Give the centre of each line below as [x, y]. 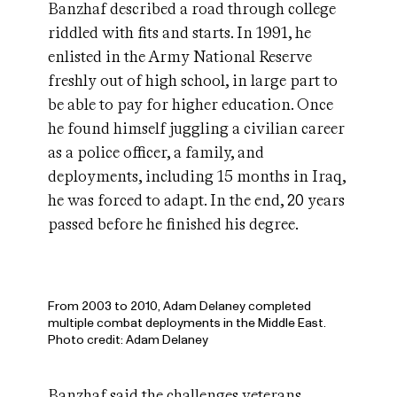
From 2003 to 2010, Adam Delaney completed [179, 306]
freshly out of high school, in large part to [193, 81]
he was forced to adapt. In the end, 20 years [196, 200]
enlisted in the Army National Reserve [180, 57]
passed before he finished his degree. [173, 224]
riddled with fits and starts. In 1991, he [179, 33]
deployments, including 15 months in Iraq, [197, 176]
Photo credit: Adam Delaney [128, 340]
